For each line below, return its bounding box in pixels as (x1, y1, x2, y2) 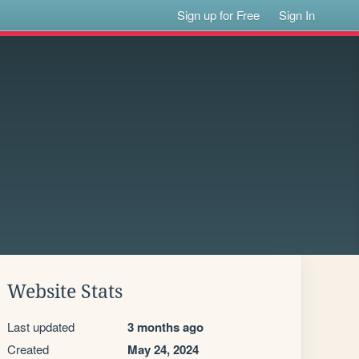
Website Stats (7, 281, 123, 302)
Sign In (279, 6, 316, 23)
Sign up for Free (177, 6, 260, 23)
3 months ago (127, 318, 204, 336)
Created (7, 341, 49, 357)
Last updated (7, 318, 75, 335)
